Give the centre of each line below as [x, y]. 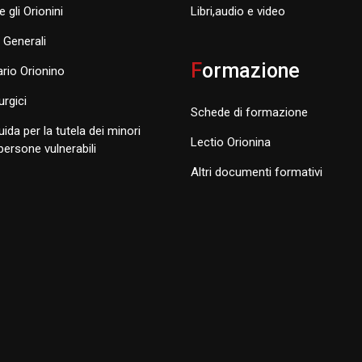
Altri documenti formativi [257, 173]
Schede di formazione [249, 113]
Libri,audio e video [238, 12]
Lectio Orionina [231, 143]
